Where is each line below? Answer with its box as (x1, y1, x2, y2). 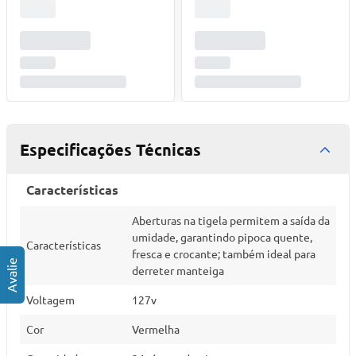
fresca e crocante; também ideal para (132, 246, 315, 261)
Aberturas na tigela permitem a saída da (132, 213, 330, 227)
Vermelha (132, 322, 180, 336)
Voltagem (26, 292, 75, 307)
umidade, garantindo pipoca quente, (132, 230, 312, 244)
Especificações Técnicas (20, 139, 201, 160)
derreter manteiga (132, 263, 224, 277)
